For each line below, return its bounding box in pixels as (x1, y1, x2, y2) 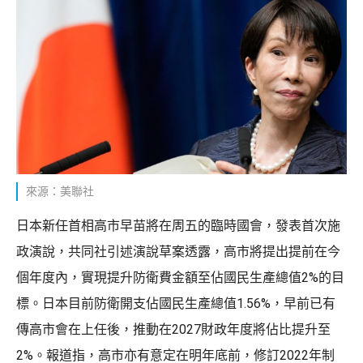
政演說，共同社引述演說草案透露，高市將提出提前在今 (16, 243, 340, 259)
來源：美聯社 (26, 184, 94, 198)
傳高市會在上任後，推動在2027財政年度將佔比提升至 (16, 321, 331, 337)
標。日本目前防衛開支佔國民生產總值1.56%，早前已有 (16, 295, 335, 311)
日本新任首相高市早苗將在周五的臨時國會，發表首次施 (16, 217, 340, 233)
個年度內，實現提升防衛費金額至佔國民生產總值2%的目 (16, 269, 344, 285)
